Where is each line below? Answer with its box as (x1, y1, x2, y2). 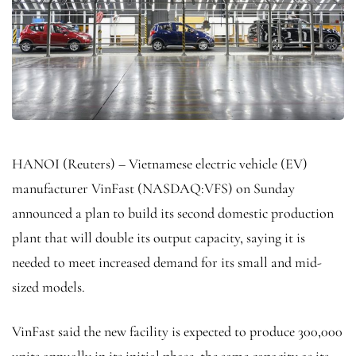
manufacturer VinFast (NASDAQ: (12, 180, 204, 198)
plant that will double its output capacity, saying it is (12, 229, 305, 247)
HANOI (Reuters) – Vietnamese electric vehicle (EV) (12, 155, 308, 173)
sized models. (12, 278, 85, 296)
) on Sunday (228, 180, 295, 198)
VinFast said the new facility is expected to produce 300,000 (12, 323, 342, 341)
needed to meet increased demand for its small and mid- (12, 253, 322, 272)
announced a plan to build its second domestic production (12, 204, 334, 222)
